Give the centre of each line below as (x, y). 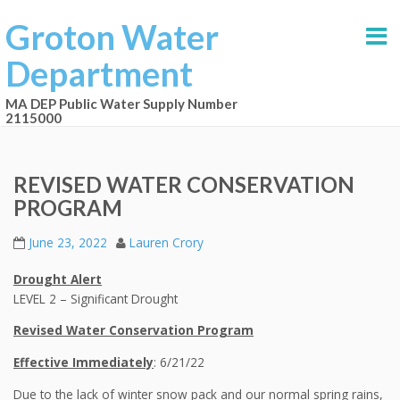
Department (99, 73)
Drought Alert (58, 279)
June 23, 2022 (68, 243)
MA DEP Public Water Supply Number (121, 104)
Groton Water (112, 37)
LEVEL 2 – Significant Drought (96, 298)
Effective (43, 362)
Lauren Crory (167, 243)
